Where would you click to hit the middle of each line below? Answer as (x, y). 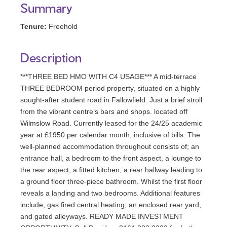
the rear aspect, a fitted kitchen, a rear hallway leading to (111, 170)
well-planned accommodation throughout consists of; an (110, 147)
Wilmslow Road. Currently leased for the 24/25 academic (111, 123)
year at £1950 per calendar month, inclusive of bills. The (110, 135)
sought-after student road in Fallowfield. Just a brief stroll (111, 100)
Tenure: (33, 27)
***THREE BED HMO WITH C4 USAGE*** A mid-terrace (108, 77)
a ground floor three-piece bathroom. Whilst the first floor (111, 182)
